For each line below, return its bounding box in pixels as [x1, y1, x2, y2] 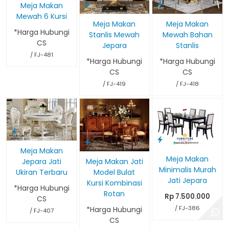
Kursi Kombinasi [86, 177, 142, 188]
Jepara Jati [21, 156, 61, 167]
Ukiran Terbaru [15, 167, 67, 177]
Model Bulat [94, 167, 135, 177]
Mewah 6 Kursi [16, 11, 67, 22]
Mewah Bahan [162, 29, 213, 40]
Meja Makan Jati [85, 156, 143, 167]
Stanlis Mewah [89, 30, 140, 40]
